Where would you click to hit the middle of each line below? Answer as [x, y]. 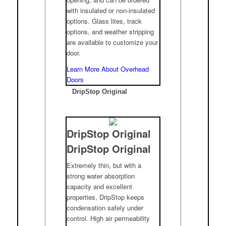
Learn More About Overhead [108, 69]
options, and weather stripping [110, 31]
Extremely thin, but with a [104, 165]
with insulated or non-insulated [111, 10]
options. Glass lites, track [104, 21]
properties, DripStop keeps [106, 197]
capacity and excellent [100, 186]
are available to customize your [112, 42]
